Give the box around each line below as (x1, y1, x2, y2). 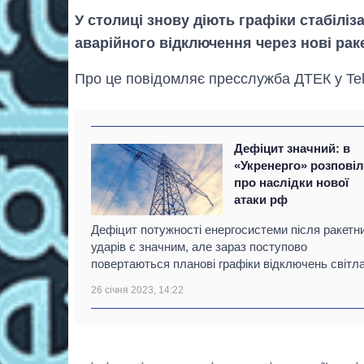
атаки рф (234, 193, 288, 207)
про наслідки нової (234, 175, 349, 190)
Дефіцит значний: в (234, 141, 351, 156)
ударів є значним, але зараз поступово (91, 240, 307, 254)
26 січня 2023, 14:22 (91, 284, 184, 297)
